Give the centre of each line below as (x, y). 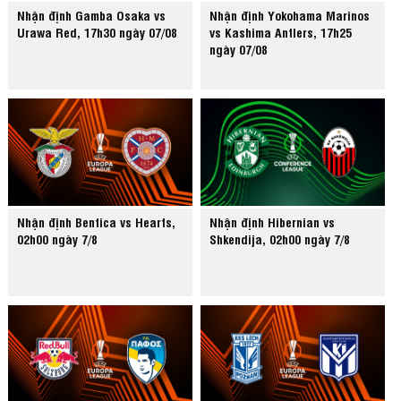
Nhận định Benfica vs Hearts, (97, 222)
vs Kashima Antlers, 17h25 (281, 32)
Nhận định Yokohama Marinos (290, 15)
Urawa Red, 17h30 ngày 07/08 (98, 32)
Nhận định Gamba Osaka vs (92, 15)
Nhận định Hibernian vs (273, 222)
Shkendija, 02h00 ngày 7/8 (280, 239)
